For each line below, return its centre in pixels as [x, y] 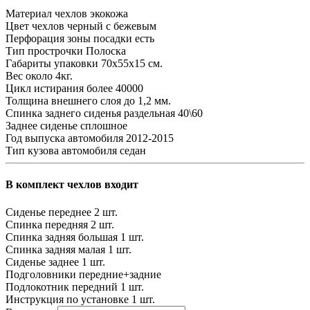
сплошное [104, 126]
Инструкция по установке [67, 299]
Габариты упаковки [52, 64]
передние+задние [120, 274]
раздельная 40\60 [163, 113]
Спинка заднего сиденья [63, 113]
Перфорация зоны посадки [69, 39]
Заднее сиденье [42, 126]
